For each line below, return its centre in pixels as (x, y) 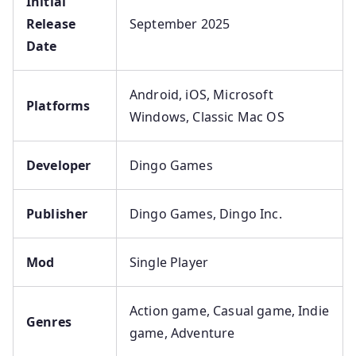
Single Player (169, 262)
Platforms (58, 106)
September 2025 (180, 24)
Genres (49, 322)
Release (51, 24)
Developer (59, 165)
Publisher (57, 214)
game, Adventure (182, 333)
